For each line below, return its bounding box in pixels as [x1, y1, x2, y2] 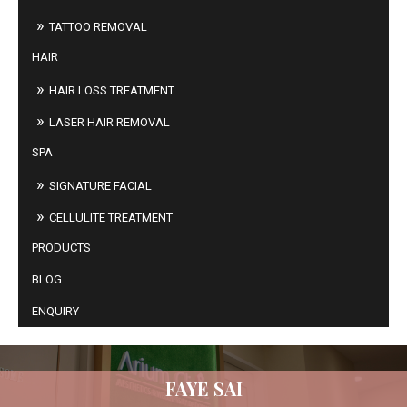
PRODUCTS [32, 241, 91, 254]
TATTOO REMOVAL [49, 20, 147, 34]
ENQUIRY [32, 304, 79, 318]
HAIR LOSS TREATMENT [49, 84, 174, 97]
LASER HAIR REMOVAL [49, 115, 170, 129]
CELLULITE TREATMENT [49, 211, 173, 224]
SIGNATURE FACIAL [49, 179, 152, 193]
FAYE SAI [164, 376, 243, 402]
